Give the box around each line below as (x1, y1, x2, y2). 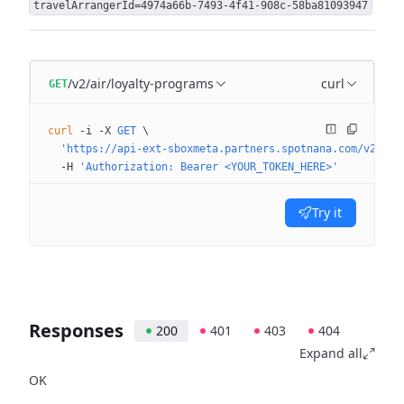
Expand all (299, 344, 363, 362)
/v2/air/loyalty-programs (68, 75, 214, 92)
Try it (312, 204, 342, 221)
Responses (29, 318, 124, 343)
